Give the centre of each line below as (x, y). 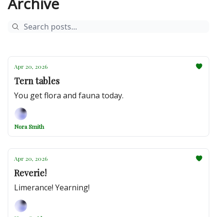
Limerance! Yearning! (52, 187)
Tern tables (37, 81)
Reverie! (30, 173)
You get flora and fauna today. (69, 95)
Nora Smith (29, 126)
